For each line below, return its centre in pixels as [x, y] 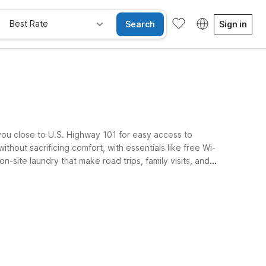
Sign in [233, 24]
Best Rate [29, 23]
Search [140, 24]
